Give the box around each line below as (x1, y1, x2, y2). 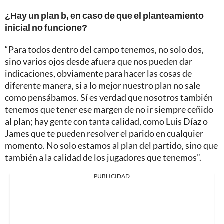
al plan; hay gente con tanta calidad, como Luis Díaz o (5, 116, 208, 127)
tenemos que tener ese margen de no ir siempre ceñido (5, 104, 213, 115)
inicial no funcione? (5, 22, 87, 33)
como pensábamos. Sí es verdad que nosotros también (5, 92, 213, 103)
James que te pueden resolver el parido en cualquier (5, 128, 203, 139)
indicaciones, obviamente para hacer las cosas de (5, 68, 192, 79)
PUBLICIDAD (94, 172, 130, 180)
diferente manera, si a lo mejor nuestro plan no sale (5, 80, 200, 91)
